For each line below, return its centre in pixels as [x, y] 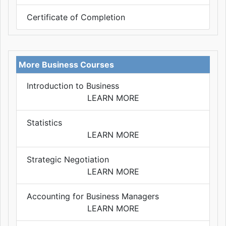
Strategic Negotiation [68, 160]
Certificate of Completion [76, 17]
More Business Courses [66, 65]
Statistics [44, 123]
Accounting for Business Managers [93, 196]
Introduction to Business [73, 86]
